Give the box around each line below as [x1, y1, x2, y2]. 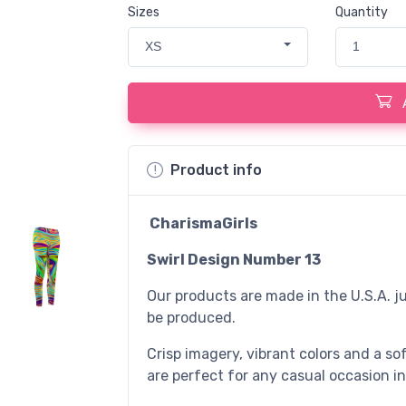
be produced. [146, 308, 236, 326]
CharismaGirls [146, 214, 257, 232]
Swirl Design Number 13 [146, 250, 321, 268]
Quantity [335, 5, 389, 20]
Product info [169, 161, 262, 179]
